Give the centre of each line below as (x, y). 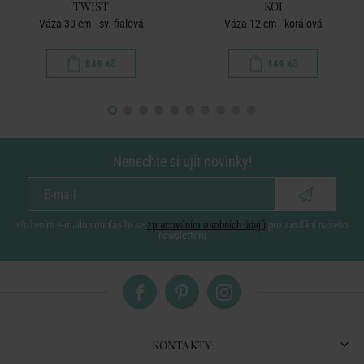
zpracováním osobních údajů (206, 225)
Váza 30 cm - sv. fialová (91, 24)
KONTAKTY (182, 345)
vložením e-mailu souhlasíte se (81, 225)
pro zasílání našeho (307, 225)
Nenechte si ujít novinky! (182, 161)
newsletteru (182, 235)
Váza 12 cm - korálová (273, 24)
